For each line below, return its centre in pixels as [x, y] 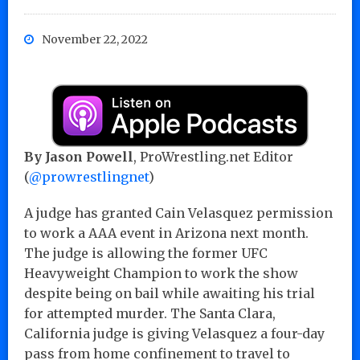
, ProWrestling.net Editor [213, 156]
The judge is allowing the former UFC [146, 253]
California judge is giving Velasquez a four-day [174, 333]
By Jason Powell [79, 156]
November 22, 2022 [95, 39]
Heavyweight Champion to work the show [161, 273]
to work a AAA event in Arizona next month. [166, 233]
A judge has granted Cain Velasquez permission [178, 213]
